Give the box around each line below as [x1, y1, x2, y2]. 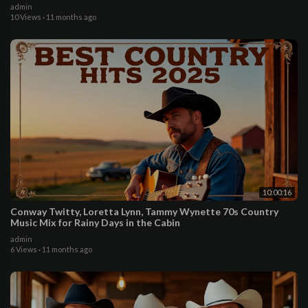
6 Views [10, 244, 37, 254]
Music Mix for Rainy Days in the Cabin [10, 216, 180, 228]
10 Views [10, 12, 41, 21]
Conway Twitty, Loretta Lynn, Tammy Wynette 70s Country [10, 205, 278, 217]
